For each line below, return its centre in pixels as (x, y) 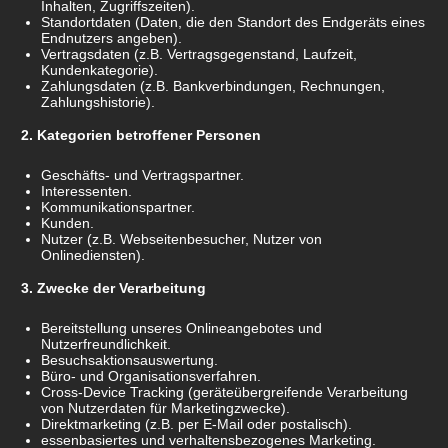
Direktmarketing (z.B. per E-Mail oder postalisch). (197, 424)
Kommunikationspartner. (118, 207)
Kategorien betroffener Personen (149, 135)
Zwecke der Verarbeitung (121, 288)
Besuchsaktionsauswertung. (130, 360)
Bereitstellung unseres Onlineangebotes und (182, 328)
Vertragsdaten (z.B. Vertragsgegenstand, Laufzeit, (199, 54)
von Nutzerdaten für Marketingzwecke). (166, 408)
